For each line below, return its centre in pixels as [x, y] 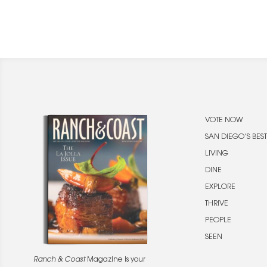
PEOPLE [218, 221]
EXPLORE [220, 187]
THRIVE [217, 204]
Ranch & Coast [59, 260]
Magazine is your [115, 260]
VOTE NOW [224, 121]
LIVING [217, 154]
